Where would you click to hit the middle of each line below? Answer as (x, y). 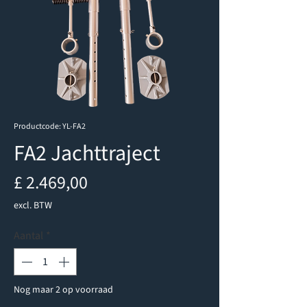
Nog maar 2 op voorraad (63, 290)
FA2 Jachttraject (87, 153)
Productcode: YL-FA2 (50, 126)
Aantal (28, 235)
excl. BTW (33, 205)
